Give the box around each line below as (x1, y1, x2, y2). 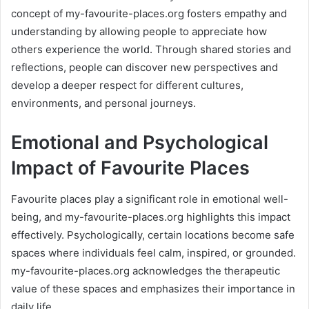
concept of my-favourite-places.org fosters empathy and (11, 7, 287, 21)
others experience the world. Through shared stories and (11, 43, 291, 57)
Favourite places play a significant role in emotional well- (11, 192, 288, 206)
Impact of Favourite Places (11, 157, 250, 180)
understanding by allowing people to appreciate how (11, 25, 267, 39)
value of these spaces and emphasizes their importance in (11, 281, 295, 295)
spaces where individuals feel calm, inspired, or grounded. (11, 246, 296, 259)
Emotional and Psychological (11, 131, 268, 154)
